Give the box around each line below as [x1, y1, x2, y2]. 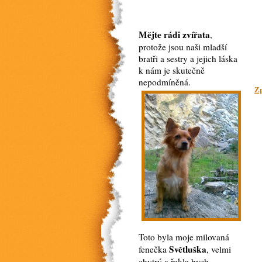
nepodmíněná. [139, 76, 191, 88]
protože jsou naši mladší [139, 41, 227, 53]
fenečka [139, 243, 169, 255]
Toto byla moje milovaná [139, 231, 229, 243]
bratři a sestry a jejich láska [139, 53, 237, 64]
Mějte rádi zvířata [139, 28, 210, 41]
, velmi [206, 243, 231, 255]
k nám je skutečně [139, 64, 205, 76]
